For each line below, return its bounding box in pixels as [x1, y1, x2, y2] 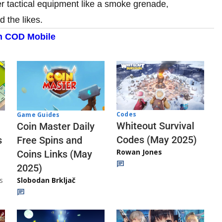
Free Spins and [17, 134, 82, 146]
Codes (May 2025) [116, 134, 197, 146]
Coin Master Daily [17, 120, 95, 132]
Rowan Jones [116, 147, 162, 157]
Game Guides [17, 110, 60, 119]
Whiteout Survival [116, 120, 194, 132]
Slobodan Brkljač [17, 175, 75, 185]
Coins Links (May [17, 148, 92, 160]
